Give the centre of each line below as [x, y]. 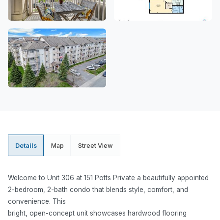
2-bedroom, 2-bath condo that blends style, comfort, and [98, 190]
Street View [95, 145]
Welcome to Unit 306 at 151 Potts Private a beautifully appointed [108, 178]
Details [26, 145]
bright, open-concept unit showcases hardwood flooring [97, 213]
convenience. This [37, 202]
